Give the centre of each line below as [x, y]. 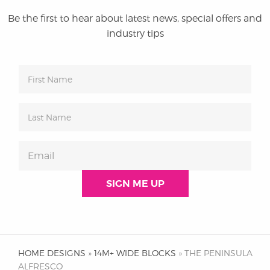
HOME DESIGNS [52, 253]
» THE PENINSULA [214, 253]
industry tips [135, 33]
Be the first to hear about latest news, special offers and [135, 18]
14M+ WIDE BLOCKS [135, 253]
